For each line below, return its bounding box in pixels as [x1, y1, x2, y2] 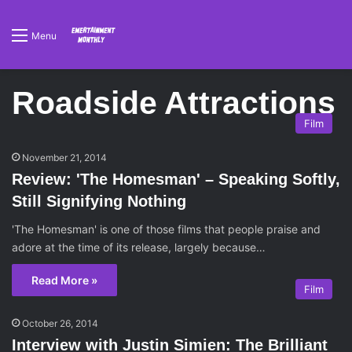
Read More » [31, 273, 97, 287]
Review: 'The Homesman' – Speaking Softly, [12, 170, 340, 188]
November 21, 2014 [22, 152, 107, 163]
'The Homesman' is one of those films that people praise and [12, 222, 321, 236]
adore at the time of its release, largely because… [12, 240, 266, 254]
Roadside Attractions [12, 85, 335, 121]
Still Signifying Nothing [12, 192, 186, 210]
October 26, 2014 [22, 317, 98, 329]
